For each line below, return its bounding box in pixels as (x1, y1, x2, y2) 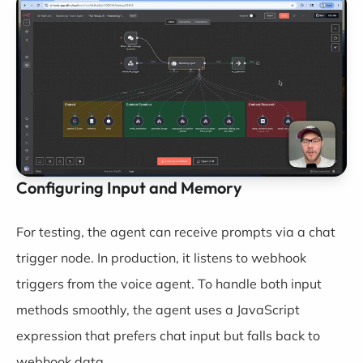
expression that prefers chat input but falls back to (16, 327, 320, 344)
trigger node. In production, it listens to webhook (16, 250, 306, 266)
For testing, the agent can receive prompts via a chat (16, 224, 335, 240)
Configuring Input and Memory (16, 177, 242, 198)
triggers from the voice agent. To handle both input (16, 275, 322, 292)
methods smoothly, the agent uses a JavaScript (16, 301, 300, 318)
